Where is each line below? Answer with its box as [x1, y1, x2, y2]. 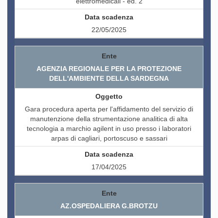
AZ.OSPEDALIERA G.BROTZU [60, 202, 158, 210]
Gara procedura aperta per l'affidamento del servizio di [25, 105, 193, 113]
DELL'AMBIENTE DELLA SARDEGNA [49, 74, 169, 83]
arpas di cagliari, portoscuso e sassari [51, 134, 167, 143]
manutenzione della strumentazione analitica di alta [30, 115, 188, 123]
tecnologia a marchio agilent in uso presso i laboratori [27, 125, 191, 133]
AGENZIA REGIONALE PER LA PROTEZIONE [36, 65, 182, 73]
